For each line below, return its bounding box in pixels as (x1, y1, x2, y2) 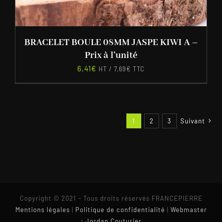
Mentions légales (15, 206, 70, 214)
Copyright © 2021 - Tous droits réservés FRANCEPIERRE (19, 194, 203, 203)
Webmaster (170, 206, 207, 214)
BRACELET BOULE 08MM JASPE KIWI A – (24, 37, 198, 49)
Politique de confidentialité (75, 206, 165, 214)
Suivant (180, 117, 205, 125)
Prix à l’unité (85, 50, 137, 62)
